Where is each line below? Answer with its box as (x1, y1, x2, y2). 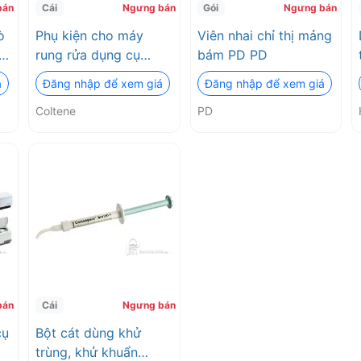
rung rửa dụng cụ (35, 46, 140, 63)
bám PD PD (197, 46, 268, 63)
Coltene (35, 103, 76, 118)
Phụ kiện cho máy (35, 27, 143, 44)
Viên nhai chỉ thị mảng (197, 27, 332, 44)
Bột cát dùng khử (35, 324, 141, 341)
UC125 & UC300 (35, 65, 136, 82)
